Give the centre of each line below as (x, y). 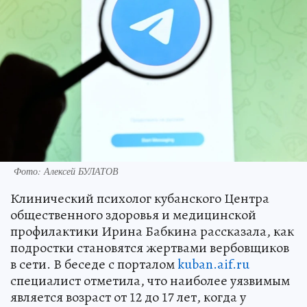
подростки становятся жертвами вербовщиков (150, 247)
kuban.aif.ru (213, 264)
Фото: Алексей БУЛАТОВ (66, 171)
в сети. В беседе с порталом (94, 264)
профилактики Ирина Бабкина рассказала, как (152, 231)
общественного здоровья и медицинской (133, 214)
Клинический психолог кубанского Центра (140, 198)
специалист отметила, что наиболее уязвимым (150, 280)
